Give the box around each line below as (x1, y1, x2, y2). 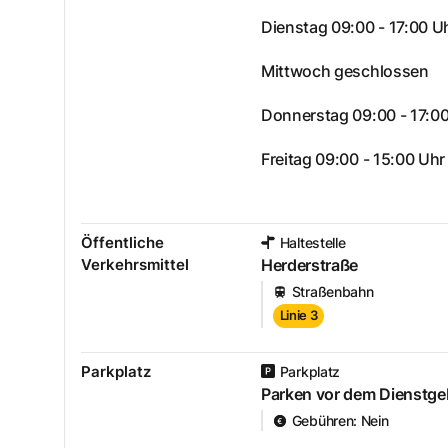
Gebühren (291, 412, 354, 430)
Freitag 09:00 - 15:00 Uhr (261, 148, 445, 169)
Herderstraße (261, 254, 359, 275)
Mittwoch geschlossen (261, 60, 429, 81)
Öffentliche (81, 232, 164, 252)
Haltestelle (279, 233, 346, 251)
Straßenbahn (291, 283, 374, 301)
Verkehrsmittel (81, 254, 189, 274)
